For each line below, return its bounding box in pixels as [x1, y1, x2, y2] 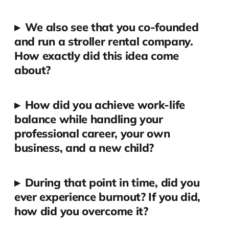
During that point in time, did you [25, 175, 200, 190]
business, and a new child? [14, 141, 154, 155]
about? [14, 63, 51, 78]
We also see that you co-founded [25, 20, 199, 35]
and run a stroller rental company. [14, 34, 193, 49]
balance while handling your [14, 112, 163, 127]
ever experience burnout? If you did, [14, 190, 201, 204]
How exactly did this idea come [14, 49, 179, 63]
